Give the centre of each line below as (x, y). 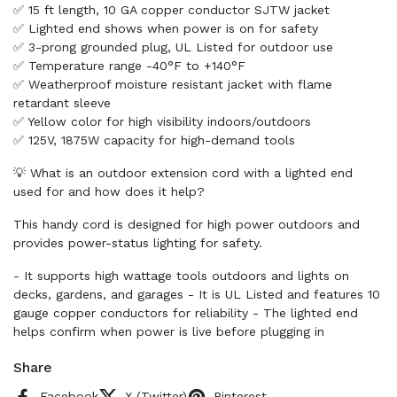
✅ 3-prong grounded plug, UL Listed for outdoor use (173, 47)
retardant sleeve (62, 103)
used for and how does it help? (109, 191)
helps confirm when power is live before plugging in (169, 331)
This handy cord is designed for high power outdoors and (187, 224)
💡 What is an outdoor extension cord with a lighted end (183, 173)
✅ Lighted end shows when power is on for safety (166, 28)
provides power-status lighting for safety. (138, 243)
